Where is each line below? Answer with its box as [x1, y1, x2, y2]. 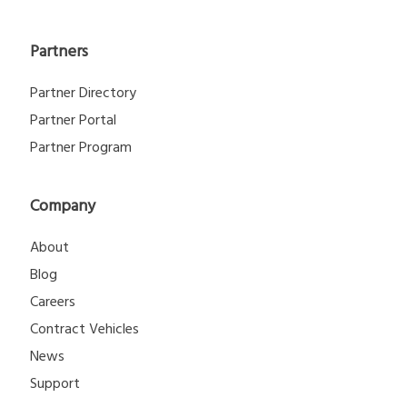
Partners [30, 38, 88, 64]
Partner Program [30, 135, 132, 158]
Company [30, 193, 95, 218]
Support [30, 372, 80, 394]
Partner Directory [30, 81, 136, 104]
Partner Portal [30, 108, 116, 131]
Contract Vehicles [30, 317, 139, 340]
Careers [30, 290, 75, 313]
